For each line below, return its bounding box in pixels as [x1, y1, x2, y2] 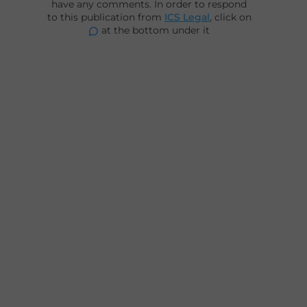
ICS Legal [164, 11, 210, 23]
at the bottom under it [99, 24, 210, 36]
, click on [209, 11, 251, 23]
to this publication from [47, 11, 164, 23]
